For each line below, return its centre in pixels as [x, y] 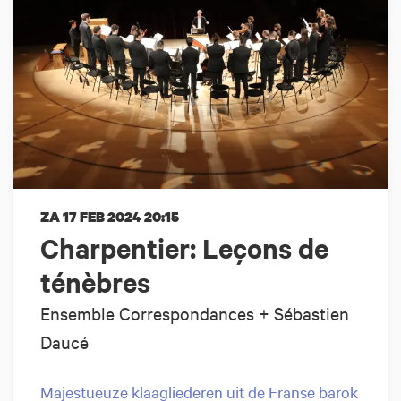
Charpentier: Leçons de [184, 247]
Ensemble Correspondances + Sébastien [195, 312]
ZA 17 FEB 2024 [92, 216]
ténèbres [95, 282]
